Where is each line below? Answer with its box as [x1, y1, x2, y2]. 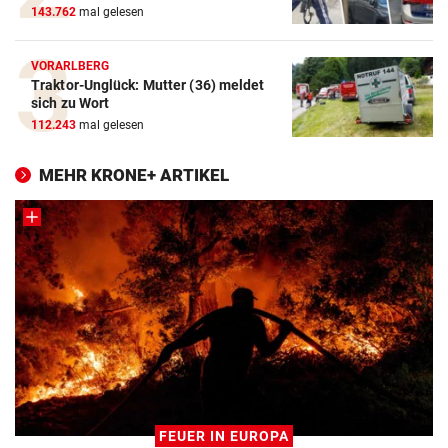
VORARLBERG [31, 59, 110, 74]
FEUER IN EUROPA [159, 428, 289, 445]
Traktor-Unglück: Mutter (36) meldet [31, 77, 265, 94]
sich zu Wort [31, 95, 110, 112]
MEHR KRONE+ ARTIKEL [39, 165, 229, 186]
